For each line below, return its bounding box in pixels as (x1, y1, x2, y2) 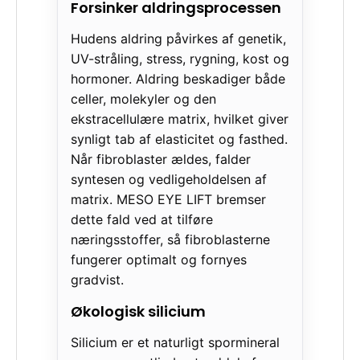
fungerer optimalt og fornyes (71, 251, 247, 268)
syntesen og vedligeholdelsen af (71, 170, 267, 187)
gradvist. (71, 271, 124, 288)
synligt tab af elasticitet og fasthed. (71, 130, 288, 147)
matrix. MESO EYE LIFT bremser (71, 190, 266, 207)
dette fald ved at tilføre (71, 211, 213, 227)
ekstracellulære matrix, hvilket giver (71, 110, 288, 127)
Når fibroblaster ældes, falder (71, 150, 251, 167)
